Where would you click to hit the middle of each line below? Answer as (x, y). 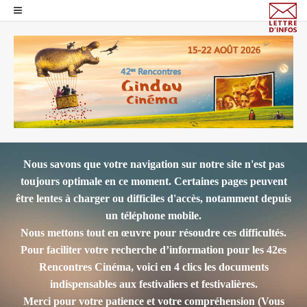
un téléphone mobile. (153, 216)
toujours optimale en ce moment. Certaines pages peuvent (153, 182)
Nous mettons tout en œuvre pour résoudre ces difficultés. (153, 233)
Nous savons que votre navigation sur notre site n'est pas (153, 164)
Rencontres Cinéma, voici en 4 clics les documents (153, 267)
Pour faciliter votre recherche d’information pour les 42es (153, 250)
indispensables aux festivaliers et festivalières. (153, 284)
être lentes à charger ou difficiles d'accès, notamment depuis (153, 199)
